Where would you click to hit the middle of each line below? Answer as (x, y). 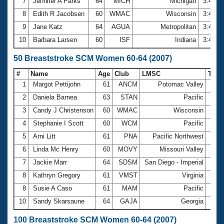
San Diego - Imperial (174, 162)
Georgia (192, 201)
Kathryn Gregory (57, 175)
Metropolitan (178, 26)
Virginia (193, 175)
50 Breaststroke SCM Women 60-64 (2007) (93, 58)
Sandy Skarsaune (59, 201)
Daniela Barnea (55, 97)
